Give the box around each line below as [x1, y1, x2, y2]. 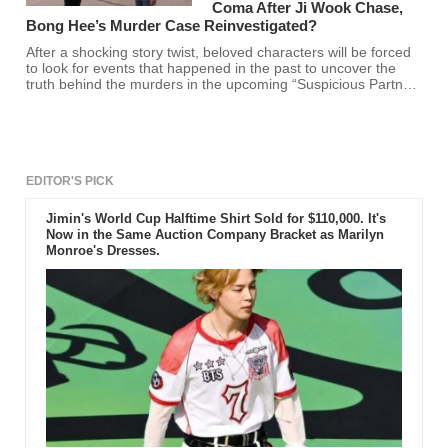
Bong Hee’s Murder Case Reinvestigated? [26, 17, 318, 35]
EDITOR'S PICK [26, 174, 115, 189]
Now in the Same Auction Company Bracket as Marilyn [45, 227, 384, 243]
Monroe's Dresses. [45, 243, 160, 259]
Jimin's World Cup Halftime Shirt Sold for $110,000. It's [45, 211, 386, 227]
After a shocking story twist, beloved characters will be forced [26, 45, 412, 61]
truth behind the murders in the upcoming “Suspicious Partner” [26, 77, 422, 93]
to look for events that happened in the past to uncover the [26, 61, 397, 77]
